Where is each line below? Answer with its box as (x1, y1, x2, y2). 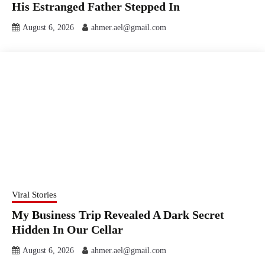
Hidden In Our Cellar (12, 222, 123, 236)
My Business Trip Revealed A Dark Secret (12, 208, 224, 221)
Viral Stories (12, 189, 57, 199)
